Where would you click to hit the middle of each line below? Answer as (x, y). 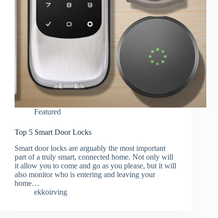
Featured (47, 112)
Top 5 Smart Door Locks (53, 132)
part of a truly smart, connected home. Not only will (94, 157)
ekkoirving (51, 192)
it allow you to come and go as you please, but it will (95, 166)
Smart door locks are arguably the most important (90, 148)
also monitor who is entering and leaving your (85, 175)
